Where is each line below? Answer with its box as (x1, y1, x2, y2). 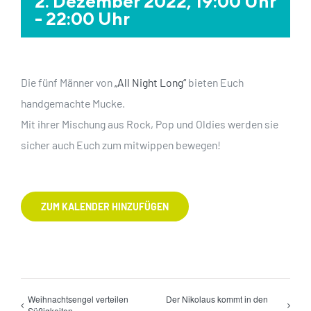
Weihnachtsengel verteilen (28, 293, 128, 305)
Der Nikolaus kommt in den (165, 293, 268, 305)
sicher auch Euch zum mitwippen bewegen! (21, 138, 221, 151)
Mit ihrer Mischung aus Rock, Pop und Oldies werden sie (21, 117, 278, 131)
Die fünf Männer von (21, 76, 115, 89)
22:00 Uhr (46, 8, 130, 29)
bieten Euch (188, 76, 244, 89)
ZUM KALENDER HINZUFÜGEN (41, 201, 169, 212)
